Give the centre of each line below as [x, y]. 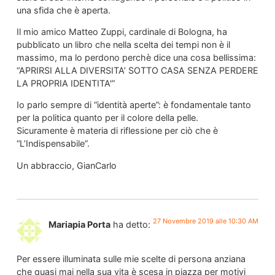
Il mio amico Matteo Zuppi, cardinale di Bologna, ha [122, 31]
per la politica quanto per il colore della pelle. [107, 118]
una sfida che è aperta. [63, 10]
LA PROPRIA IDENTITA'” [65, 83]
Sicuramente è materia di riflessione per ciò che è [117, 131]
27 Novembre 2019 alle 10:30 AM [206, 221]
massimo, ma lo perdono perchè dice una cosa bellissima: [136, 57]
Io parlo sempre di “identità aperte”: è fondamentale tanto [134, 105]
